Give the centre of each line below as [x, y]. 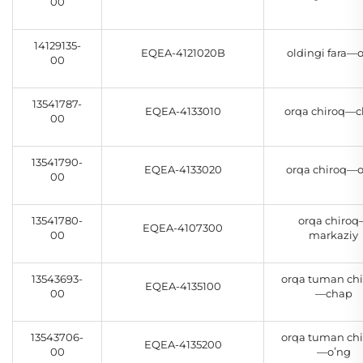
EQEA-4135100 [183, 286]
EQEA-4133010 [183, 111]
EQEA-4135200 [183, 345]
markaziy [333, 235]
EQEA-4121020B [183, 53]
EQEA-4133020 [183, 170]
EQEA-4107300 [183, 228]
